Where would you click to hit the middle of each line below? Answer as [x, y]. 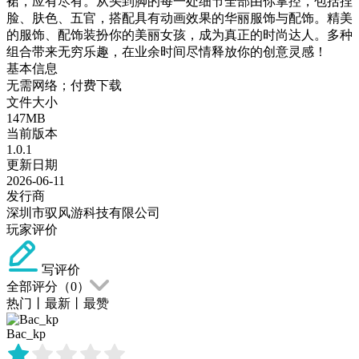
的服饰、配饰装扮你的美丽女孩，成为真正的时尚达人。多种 [179, 34]
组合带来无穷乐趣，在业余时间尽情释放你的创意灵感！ [167, 51]
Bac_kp [26, 333]
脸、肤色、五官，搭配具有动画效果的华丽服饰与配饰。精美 [179, 18]
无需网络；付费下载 [64, 85]
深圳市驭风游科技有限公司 [83, 212]
